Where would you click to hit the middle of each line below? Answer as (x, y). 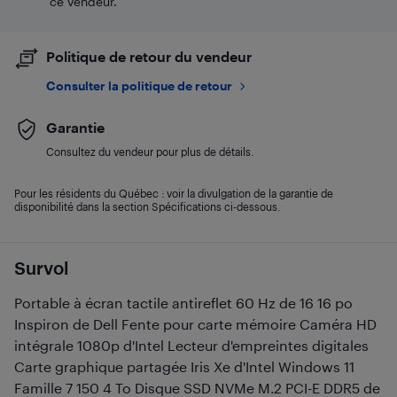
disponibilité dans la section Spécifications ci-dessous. (147, 206)
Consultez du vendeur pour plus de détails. (150, 152)
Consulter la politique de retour (139, 86)
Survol (41, 268)
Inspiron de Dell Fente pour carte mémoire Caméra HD (195, 324)
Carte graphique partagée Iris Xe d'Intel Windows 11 (184, 366)
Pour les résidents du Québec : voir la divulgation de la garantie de (174, 193)
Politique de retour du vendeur (149, 56)
